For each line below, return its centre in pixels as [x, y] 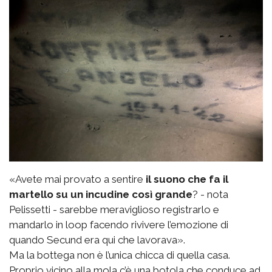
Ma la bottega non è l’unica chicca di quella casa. [120, 255]
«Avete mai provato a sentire [77, 179]
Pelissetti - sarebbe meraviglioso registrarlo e [114, 210]
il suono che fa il [187, 179]
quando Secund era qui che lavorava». [97, 240]
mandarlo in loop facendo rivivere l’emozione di [119, 225]
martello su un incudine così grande [101, 195]
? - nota [210, 195]
